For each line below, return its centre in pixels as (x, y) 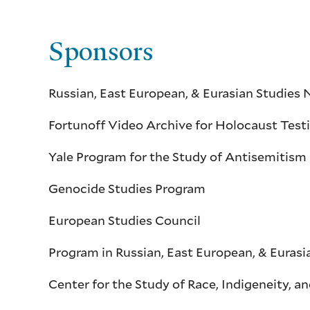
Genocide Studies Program (127, 189)
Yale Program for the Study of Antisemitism (178, 157)
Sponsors (101, 51)
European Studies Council (125, 220)
